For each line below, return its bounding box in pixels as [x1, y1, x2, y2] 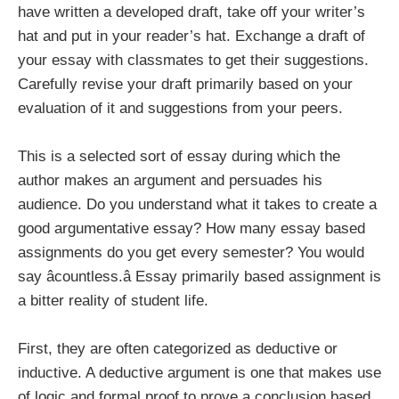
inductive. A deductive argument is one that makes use [18, 364, 381, 382]
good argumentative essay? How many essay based [18, 219, 365, 237]
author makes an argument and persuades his [18, 171, 322, 189]
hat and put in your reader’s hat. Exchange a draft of [18, 27, 365, 45]
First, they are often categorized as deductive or [18, 340, 338, 358]
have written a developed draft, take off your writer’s [18, 3, 365, 20]
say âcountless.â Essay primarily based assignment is [18, 267, 381, 285]
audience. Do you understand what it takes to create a [18, 195, 377, 213]
